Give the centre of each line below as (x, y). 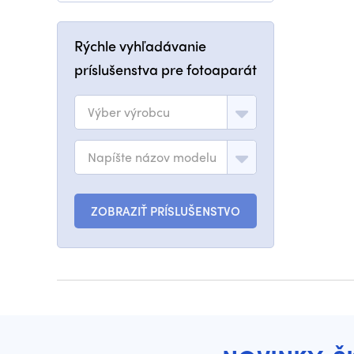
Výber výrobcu (129, 112)
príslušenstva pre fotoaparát (166, 69)
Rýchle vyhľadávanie (140, 45)
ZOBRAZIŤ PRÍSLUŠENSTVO (166, 211)
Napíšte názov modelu (152, 157)
